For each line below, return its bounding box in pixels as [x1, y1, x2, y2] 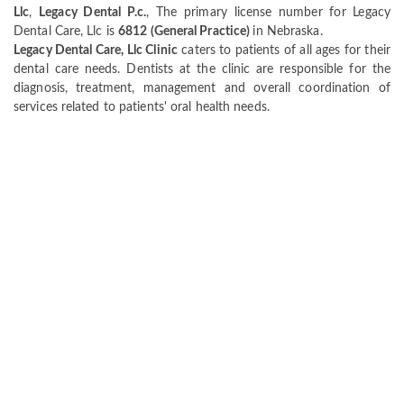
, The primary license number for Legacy [146, 6, 390, 20]
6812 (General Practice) [118, 25, 253, 39]
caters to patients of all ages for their [177, 44, 390, 58]
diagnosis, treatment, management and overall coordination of [14, 82, 390, 96]
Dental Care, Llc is [14, 25, 118, 39]
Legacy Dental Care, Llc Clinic [14, 44, 178, 58]
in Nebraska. [252, 25, 323, 39]
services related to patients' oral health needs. [14, 101, 270, 115]
